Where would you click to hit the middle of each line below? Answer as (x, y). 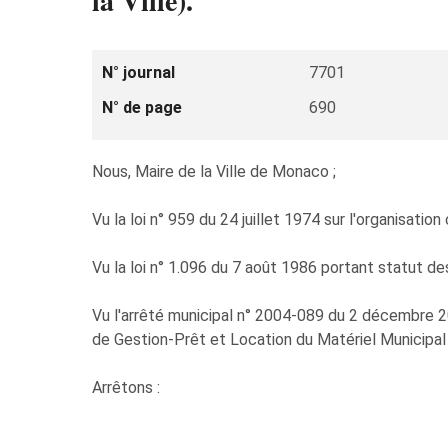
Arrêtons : (126, 387)
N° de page (142, 107)
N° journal (138, 72)
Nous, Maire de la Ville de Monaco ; (214, 171)
